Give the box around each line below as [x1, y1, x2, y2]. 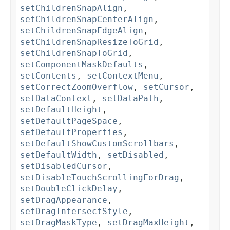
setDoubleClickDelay [20, 184, 118, 194]
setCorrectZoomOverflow [20, 82, 133, 92]
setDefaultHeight [20, 105, 102, 115]
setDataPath [102, 93, 159, 104]
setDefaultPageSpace [20, 116, 118, 126]
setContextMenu [87, 71, 159, 81]
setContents [20, 71, 76, 81]
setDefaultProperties [20, 127, 123, 138]
